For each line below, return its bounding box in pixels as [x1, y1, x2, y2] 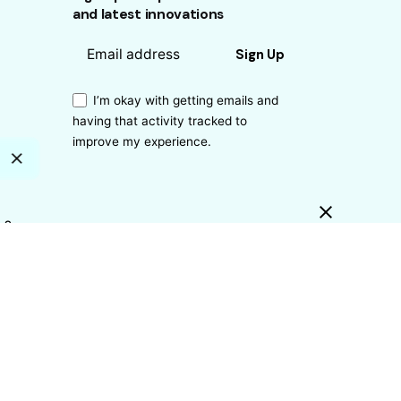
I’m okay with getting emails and [92, 92, 278, 107]
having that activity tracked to [72, 113, 247, 128]
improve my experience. [72, 133, 211, 149]
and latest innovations [72, 4, 225, 23]
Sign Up [235, 45, 285, 64]
